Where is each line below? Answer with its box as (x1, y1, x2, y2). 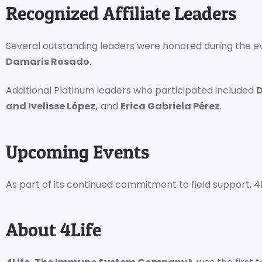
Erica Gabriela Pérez (120, 99, 220, 113)
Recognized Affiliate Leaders (6, 1, 236, 25)
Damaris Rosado (6, 54, 89, 68)
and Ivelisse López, (6, 99, 98, 113)
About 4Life (6, 218, 101, 242)
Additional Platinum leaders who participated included (6, 84, 256, 98)
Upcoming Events (6, 140, 149, 163)
